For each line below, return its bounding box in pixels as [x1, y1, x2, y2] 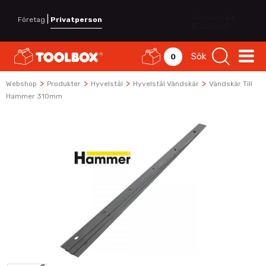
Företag [18, 15, 45, 24]
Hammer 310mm [6, 92, 62, 100]
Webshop [6, 80, 37, 88]
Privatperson [50, 15, 102, 24]
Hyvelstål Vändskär [133, 80, 199, 88]
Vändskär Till [209, 80, 252, 88]
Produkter [47, 80, 81, 88]
